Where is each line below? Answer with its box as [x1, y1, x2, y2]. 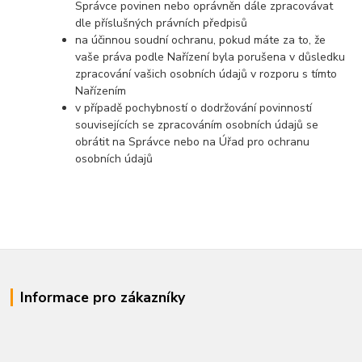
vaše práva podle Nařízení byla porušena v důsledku [75, 48, 346, 65]
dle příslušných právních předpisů [75, 15, 248, 31]
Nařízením [75, 82, 127, 99]
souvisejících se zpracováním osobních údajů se [75, 116, 319, 133]
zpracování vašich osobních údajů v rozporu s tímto [75, 65, 338, 82]
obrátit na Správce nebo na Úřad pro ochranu [75, 133, 310, 149]
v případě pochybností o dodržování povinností [75, 99, 313, 116]
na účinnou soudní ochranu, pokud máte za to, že [75, 32, 326, 48]
